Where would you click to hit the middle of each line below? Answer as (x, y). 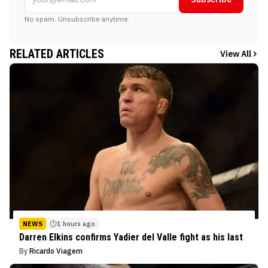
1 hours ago (76, 224)
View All (236, 54)
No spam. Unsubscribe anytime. (77, 19)
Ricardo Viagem (56, 251)
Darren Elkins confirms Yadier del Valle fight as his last (131, 237)
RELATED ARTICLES (57, 54)
